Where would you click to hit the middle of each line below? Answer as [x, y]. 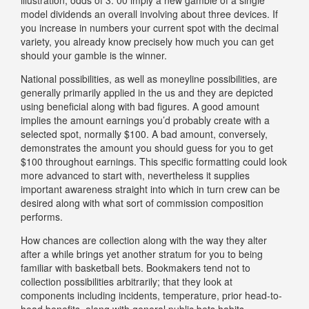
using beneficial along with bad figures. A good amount [140, 106]
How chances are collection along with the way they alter [144, 240]
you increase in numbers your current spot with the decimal [150, 27]
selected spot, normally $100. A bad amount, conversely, [144, 133]
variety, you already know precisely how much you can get [147, 41]
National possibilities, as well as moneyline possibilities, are [149, 78]
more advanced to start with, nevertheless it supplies [135, 175]
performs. [42, 216]
